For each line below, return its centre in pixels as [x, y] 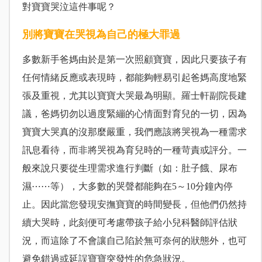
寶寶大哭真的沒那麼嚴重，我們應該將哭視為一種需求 [134, 132]
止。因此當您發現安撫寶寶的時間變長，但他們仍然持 [134, 205]
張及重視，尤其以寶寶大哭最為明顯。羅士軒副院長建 [134, 96]
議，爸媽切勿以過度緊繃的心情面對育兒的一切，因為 [134, 114]
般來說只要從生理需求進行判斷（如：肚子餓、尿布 [130, 168]
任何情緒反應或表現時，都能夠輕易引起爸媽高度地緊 [134, 78]
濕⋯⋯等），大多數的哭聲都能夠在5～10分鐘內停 [127, 187]
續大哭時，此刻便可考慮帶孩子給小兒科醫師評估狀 [130, 223]
